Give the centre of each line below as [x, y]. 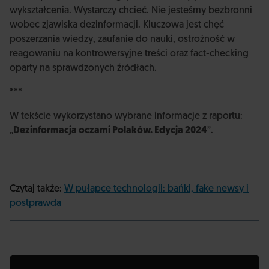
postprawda [35, 204]
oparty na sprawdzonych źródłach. [83, 68]
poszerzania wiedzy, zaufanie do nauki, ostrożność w [122, 40]
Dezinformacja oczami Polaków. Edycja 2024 [110, 131]
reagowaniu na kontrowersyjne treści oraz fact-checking [129, 54]
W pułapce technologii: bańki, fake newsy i [156, 189]
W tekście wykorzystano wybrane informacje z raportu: [126, 116]
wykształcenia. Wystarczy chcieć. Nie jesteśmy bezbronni [131, 11]
